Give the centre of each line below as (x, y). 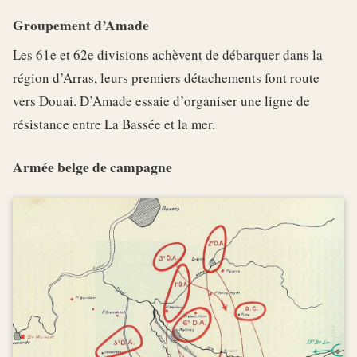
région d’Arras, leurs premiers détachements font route (166, 78)
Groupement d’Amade (81, 25)
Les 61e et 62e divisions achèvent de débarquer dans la (168, 55)
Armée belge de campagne (92, 167)
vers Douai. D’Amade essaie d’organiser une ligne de (161, 101)
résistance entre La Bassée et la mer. (114, 124)
